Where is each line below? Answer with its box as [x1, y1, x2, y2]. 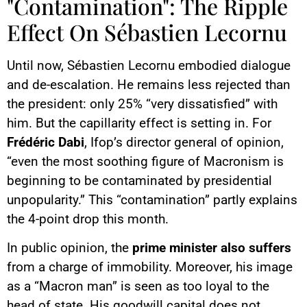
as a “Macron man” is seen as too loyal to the [7, 278, 269, 295]
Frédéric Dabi [7, 134, 84, 150]
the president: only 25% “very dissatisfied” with [7, 95, 278, 112]
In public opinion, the [7, 240, 132, 256]
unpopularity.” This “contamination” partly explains [7, 191, 297, 208]
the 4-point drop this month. [7, 210, 169, 227]
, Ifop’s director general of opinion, [84, 134, 284, 150]
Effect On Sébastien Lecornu [7, 16, 287, 47]
